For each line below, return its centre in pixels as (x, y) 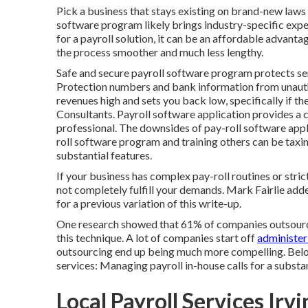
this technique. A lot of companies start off (157, 238)
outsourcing (85, 251)
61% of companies (223, 224)
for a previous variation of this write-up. (149, 203)
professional (86, 128)
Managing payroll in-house (162, 265)
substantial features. (104, 155)
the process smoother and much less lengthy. (160, 52)
